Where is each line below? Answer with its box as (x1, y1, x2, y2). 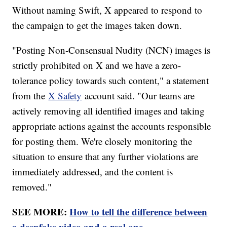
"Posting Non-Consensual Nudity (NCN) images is (12, 44, 211, 57)
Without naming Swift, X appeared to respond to (12, 4, 203, 17)
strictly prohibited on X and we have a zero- (12, 59, 181, 72)
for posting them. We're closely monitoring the (12, 135, 193, 148)
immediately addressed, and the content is (12, 165, 173, 178)
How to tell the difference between (69, 205, 208, 219)
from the (12, 89, 49, 102)
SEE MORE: (12, 205, 70, 219)
